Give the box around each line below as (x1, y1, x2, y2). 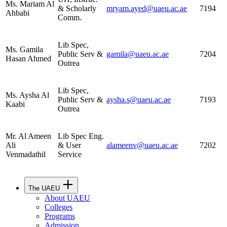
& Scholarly (58, 4, 96, 13)
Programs (45, 211, 75, 220)
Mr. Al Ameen (6, 131, 51, 140)
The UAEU (28, 184, 60, 192)
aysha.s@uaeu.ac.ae (106, 95, 171, 104)
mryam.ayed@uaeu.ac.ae (106, 4, 187, 13)
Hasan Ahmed (6, 54, 51, 63)
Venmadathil (6, 149, 46, 159)
